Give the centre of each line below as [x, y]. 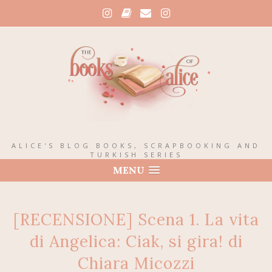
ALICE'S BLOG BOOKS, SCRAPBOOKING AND [136, 145]
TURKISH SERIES [136, 154]
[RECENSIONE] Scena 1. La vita [136, 219]
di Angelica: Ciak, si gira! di [136, 241]
